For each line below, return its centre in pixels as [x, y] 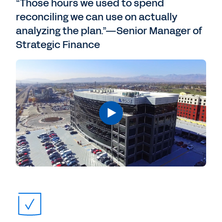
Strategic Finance [58, 45]
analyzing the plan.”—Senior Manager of [109, 31]
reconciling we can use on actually [97, 17]
